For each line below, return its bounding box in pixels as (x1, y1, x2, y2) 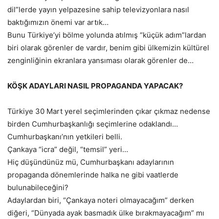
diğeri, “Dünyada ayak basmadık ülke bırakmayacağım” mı (7, 208, 204, 218)
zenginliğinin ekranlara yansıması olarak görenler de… (7, 56, 194, 66)
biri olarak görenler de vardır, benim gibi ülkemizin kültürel (7, 43, 209, 53)
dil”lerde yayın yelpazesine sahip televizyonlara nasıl (7, 5, 189, 15)
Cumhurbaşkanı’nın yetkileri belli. (7, 132, 122, 142)
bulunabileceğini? (7, 183, 68, 193)
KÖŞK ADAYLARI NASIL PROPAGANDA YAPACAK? (7, 81, 183, 91)
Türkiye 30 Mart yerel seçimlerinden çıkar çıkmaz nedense (7, 107, 210, 116)
